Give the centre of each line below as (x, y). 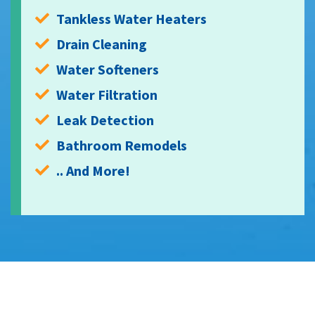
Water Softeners (108, 70)
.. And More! (93, 171)
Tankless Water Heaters (131, 19)
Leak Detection (105, 120)
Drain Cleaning (102, 44)
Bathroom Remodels (122, 146)
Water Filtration (107, 95)
